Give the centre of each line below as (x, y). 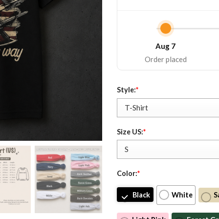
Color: (127, 173)
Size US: (130, 131)
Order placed (165, 59)
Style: (126, 90)
